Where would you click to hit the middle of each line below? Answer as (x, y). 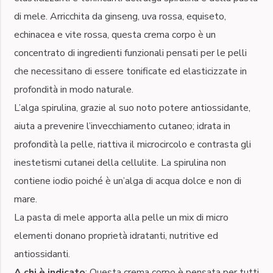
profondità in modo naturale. (73, 89)
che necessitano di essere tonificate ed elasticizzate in (130, 71)
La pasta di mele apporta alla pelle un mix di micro (121, 217)
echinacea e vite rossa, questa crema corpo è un (115, 34)
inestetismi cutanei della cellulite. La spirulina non (120, 162)
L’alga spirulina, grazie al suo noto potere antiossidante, (132, 108)
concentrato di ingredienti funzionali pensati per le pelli (130, 53)
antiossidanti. (42, 254)
